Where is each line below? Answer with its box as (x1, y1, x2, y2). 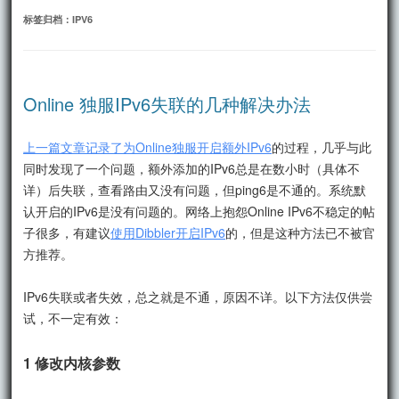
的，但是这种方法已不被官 (225, 223, 376, 241)
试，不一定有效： (23, 308, 124, 327)
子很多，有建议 (23, 223, 111, 241)
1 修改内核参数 (23, 352, 121, 373)
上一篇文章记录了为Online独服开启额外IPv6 (23, 137, 273, 156)
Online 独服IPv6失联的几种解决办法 (23, 90, 312, 117)
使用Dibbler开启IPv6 (110, 223, 226, 241)
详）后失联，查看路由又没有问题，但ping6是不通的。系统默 (23, 180, 367, 199)
